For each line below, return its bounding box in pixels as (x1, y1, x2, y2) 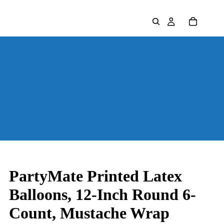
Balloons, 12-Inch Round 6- (9, 185, 196, 203)
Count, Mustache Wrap (9, 204, 169, 222)
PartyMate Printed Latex (9, 167, 182, 185)
